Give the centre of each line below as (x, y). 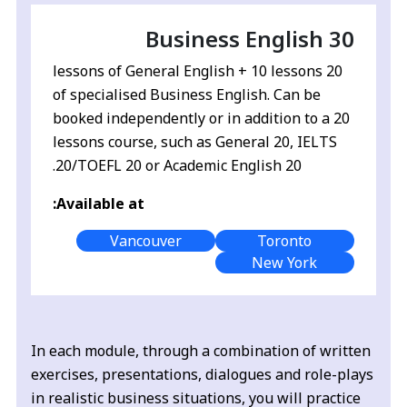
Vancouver (145, 241)
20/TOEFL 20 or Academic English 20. (179, 166)
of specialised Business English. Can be (187, 95)
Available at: (101, 204)
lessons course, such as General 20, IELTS (195, 142)
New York (285, 263)
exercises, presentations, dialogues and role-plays (203, 375)
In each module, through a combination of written (201, 351)
